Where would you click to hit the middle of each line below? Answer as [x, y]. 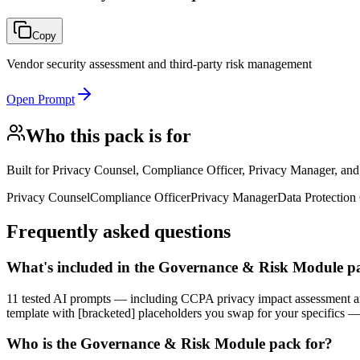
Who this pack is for [108, 136]
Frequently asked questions [119, 231]
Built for [29, 170]
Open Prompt [41, 100]
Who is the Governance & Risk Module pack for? [170, 344]
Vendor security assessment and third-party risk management [159, 64]
